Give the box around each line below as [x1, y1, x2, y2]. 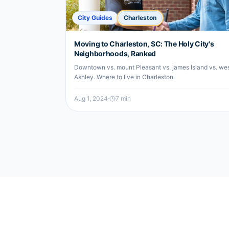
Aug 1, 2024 [74, 95, 108, 102]
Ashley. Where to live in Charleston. [74, 73, 175, 81]
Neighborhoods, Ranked [74, 49, 156, 58]
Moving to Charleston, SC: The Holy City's [74, 39, 214, 48]
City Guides [78, 14, 112, 21]
